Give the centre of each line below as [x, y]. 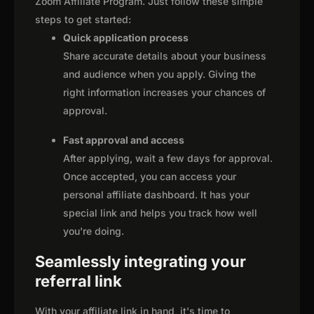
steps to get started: [83, 20]
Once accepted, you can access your [150, 177]
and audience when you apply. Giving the [159, 74]
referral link [78, 281]
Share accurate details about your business [165, 56]
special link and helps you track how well [160, 213]
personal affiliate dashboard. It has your [156, 195]
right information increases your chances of [164, 93]
